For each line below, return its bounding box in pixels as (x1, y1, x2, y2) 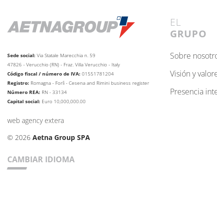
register (132, 79, 149, 87)
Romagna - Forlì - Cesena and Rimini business (31, 79, 131, 87)
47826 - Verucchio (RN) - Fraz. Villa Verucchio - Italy (7, 61, 120, 68)
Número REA (7, 89, 39, 96)
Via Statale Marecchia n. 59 (37, 52, 95, 59)
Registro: (7, 79, 31, 87)
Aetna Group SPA (32, 132, 90, 142)
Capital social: (7, 98, 42, 105)
